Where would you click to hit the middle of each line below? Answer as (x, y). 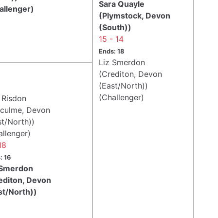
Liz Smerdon (122, 62)
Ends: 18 (111, 51)
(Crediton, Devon (130, 74)
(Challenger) (121, 97)
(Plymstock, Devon (135, 15)
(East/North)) (123, 85)
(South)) (115, 27)
